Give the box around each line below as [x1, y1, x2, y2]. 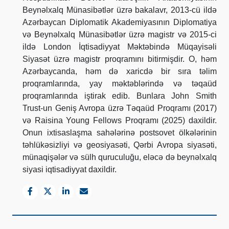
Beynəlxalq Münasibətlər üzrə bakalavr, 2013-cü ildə [22, 5, 217, 14]
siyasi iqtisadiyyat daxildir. [22, 165, 117, 174]
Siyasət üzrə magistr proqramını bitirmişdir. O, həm [22, 54, 217, 63]
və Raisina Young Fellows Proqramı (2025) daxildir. [22, 116, 217, 125]
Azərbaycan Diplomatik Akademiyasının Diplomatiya [22, 17, 217, 27]
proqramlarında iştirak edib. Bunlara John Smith [22, 91, 217, 100]
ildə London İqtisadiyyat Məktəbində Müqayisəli [22, 42, 217, 51]
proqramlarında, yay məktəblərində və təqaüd [22, 79, 217, 88]
